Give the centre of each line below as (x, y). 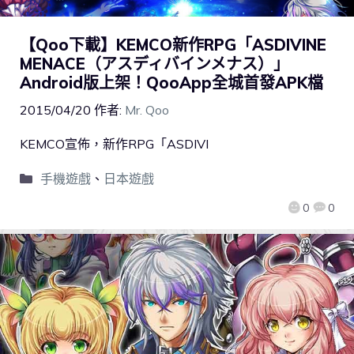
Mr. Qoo (147, 110)
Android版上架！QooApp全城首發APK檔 (171, 83)
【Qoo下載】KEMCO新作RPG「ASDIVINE (173, 45)
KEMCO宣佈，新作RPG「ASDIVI (114, 144)
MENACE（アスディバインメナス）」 (154, 64)
